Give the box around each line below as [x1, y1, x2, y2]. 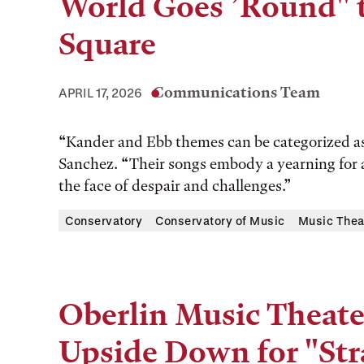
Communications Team [153, 83, 320, 102]
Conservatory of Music [155, 214, 285, 227]
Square [58, 26, 156, 63]
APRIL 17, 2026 [58, 85, 142, 100]
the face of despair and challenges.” [58, 176, 294, 195]
